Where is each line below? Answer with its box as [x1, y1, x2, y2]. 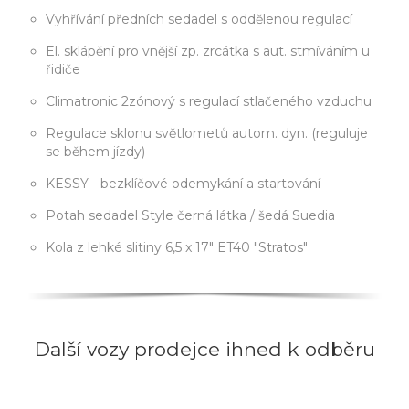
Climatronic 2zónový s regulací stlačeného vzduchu [243, 93, 372, 110]
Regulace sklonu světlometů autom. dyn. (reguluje [46, 125, 311, 142]
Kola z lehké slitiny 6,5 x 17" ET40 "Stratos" [254, 239, 308, 257]
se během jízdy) [46, 143, 145, 161]
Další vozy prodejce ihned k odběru [34, 338, 375, 362]
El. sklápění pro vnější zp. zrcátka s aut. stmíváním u [46, 43, 263, 60]
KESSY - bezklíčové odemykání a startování [257, 175, 320, 193]
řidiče [46, 61, 80, 79]
